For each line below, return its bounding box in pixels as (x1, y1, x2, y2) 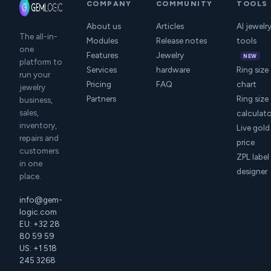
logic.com (19, 206, 57, 217)
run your (19, 69, 50, 79)
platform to (19, 56, 62, 67)
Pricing (87, 79, 111, 89)
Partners (87, 93, 116, 103)
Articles (155, 21, 184, 31)
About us (87, 21, 121, 31)
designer (237, 166, 268, 176)
